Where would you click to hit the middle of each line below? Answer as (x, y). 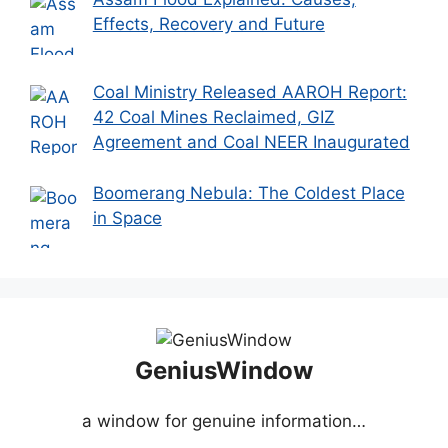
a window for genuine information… (224, 421)
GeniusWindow (224, 371)
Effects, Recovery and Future (208, 23)
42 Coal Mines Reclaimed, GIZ (213, 117)
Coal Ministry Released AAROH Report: (249, 92)
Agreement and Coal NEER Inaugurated (251, 142)
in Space (127, 217)
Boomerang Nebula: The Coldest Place (248, 192)
